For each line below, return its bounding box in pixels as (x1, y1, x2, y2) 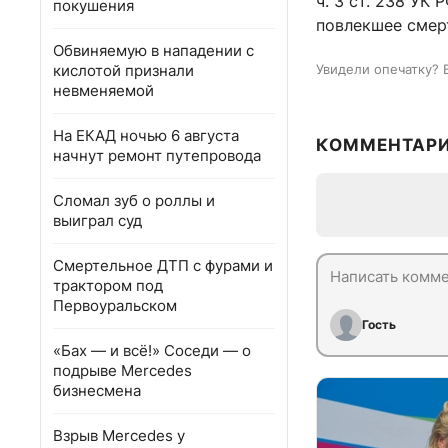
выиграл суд (53, 211, 142, 230)
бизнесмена (53, 381, 141, 400)
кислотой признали (53, 61, 194, 80)
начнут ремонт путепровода (53, 146, 261, 165)
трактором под (53, 276, 163, 295)
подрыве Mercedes (53, 361, 192, 380)
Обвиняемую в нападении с (53, 41, 254, 60)
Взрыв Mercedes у (53, 426, 185, 445)
